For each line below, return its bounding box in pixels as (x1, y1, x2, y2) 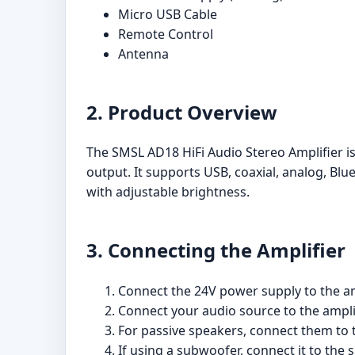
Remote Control (118, 25, 213, 43)
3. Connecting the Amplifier (86, 237, 345, 264)
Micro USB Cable (118, 5, 217, 23)
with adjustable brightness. (86, 183, 250, 201)
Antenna (118, 44, 169, 63)
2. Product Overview (86, 98, 277, 125)
